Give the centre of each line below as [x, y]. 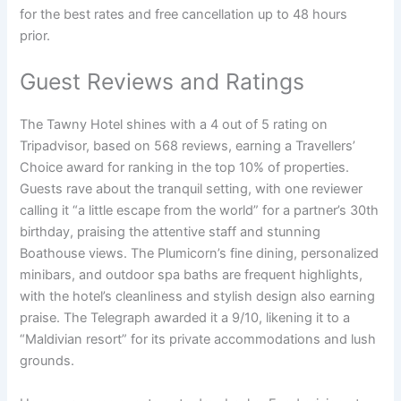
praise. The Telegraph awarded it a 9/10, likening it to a [185, 318]
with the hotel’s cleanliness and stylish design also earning [198, 297]
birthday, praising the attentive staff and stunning [171, 232]
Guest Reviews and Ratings [162, 82]
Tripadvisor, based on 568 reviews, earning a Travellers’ [188, 146]
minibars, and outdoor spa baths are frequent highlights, [192, 275]
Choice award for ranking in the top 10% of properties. [185, 168]
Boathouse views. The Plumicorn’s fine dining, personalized [200, 254]
